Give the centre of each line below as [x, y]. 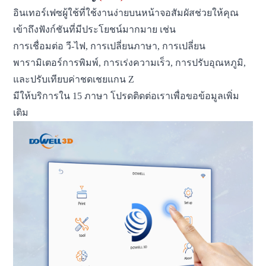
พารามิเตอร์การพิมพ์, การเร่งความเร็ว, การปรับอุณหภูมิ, [131, 62]
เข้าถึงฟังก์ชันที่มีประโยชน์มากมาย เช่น [96, 29]
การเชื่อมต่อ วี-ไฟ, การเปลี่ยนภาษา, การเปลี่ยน [110, 46]
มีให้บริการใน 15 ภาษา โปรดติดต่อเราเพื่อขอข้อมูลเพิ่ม [126, 96]
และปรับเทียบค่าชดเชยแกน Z [74, 79]
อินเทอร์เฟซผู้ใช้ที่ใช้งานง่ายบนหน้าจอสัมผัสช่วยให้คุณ [126, 12]
